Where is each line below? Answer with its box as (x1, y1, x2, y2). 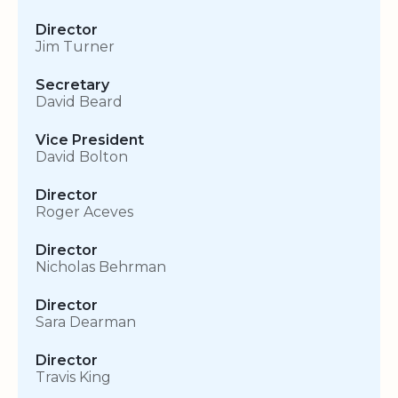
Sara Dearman (36, 314, 136, 331)
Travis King (36, 369, 111, 386)
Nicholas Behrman (36, 259, 166, 276)
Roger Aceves (36, 203, 133, 221)
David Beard (36, 93, 123, 111)
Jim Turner (36, 38, 115, 56)
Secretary (36, 76, 109, 94)
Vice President (36, 131, 144, 149)
